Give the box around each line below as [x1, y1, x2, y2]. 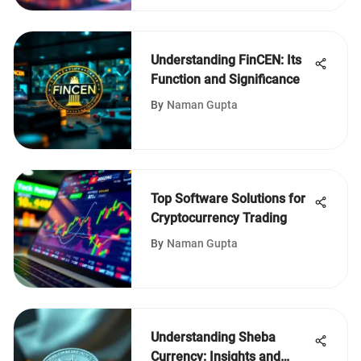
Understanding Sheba [151, 330, 276, 345]
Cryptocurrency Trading [151, 210, 287, 226]
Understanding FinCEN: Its [151, 52, 301, 68]
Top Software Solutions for [151, 191, 305, 206]
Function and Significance [151, 72, 300, 87]
